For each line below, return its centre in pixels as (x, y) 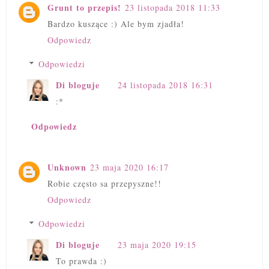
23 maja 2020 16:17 (129, 168)
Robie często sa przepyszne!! (104, 184)
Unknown (67, 168)
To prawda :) (81, 261)
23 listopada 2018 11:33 (173, 7)
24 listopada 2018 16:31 (165, 85)
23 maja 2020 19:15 (157, 245)
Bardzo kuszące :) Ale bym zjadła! (116, 23)
